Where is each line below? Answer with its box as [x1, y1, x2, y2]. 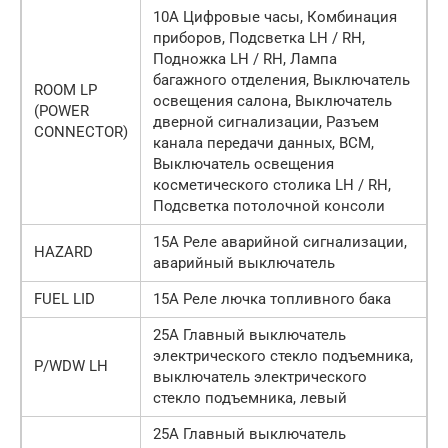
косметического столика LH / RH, [153, 175, 391, 194]
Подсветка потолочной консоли [153, 196, 385, 215]
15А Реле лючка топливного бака [153, 289, 391, 308]
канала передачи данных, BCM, [153, 133, 374, 152]
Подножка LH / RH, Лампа [153, 49, 337, 68]
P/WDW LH [34, 356, 108, 375]
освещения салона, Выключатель [153, 91, 392, 110]
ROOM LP [34, 80, 97, 99]
